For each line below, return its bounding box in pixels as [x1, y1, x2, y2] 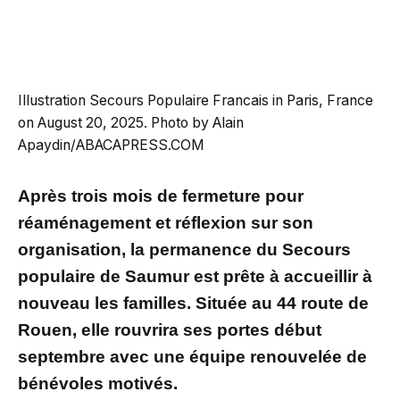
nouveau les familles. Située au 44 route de [18, 293, 369, 312]
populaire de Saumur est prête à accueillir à [18, 266, 372, 286]
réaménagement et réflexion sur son [18, 212, 313, 232]
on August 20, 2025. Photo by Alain [18, 113, 244, 131]
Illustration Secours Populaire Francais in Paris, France [18, 91, 373, 109]
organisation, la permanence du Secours [18, 239, 351, 259]
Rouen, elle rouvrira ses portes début [18, 320, 321, 339]
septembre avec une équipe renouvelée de [18, 346, 367, 366]
